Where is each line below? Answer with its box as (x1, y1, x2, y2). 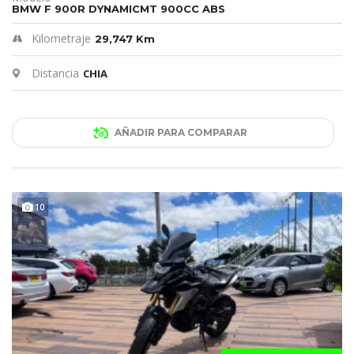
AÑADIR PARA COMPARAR (114, 126, 247, 139)
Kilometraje (32, 31, 91, 47)
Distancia (32, 66, 79, 81)
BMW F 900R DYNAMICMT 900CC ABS (12, 2, 225, 16)
